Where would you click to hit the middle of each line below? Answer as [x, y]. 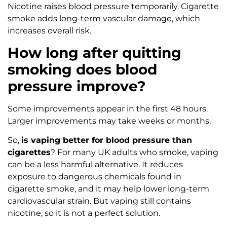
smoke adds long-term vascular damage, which [104, 19]
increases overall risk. [49, 31]
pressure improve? [77, 86]
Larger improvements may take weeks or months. [109, 121]
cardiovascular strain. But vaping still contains [99, 201]
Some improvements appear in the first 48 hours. [108, 108]
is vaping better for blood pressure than [107, 140]
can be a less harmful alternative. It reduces [95, 164]
